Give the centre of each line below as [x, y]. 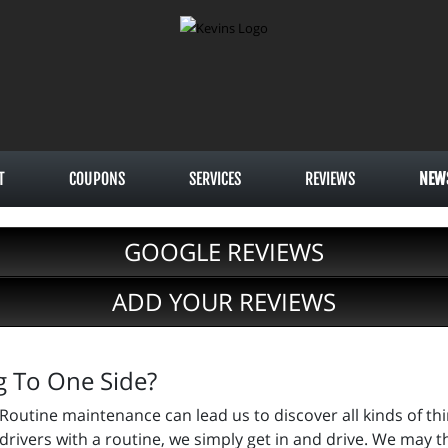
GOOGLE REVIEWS [224, 251]
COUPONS [97, 179]
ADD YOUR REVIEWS [224, 301]
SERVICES [215, 179]
